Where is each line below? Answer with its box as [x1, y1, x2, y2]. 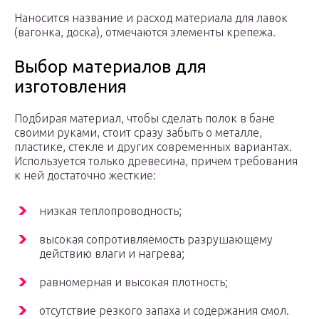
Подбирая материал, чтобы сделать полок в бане [14, 112, 275, 125]
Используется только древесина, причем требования [14, 155, 298, 168]
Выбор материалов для [14, 57, 206, 77]
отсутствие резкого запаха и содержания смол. [39, 304, 289, 318]
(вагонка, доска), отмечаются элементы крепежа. [14, 26, 276, 39]
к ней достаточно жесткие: [14, 169, 156, 182]
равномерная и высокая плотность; [39, 276, 228, 289]
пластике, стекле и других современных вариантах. [14, 140, 292, 154]
